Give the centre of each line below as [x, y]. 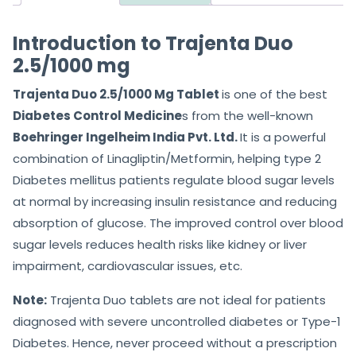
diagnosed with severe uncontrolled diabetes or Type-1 [177, 322]
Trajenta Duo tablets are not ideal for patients [186, 300]
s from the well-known [248, 116]
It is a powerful [283, 137]
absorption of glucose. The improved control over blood [178, 223]
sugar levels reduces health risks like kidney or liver [160, 245]
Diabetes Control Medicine [97, 116]
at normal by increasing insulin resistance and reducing [175, 202]
